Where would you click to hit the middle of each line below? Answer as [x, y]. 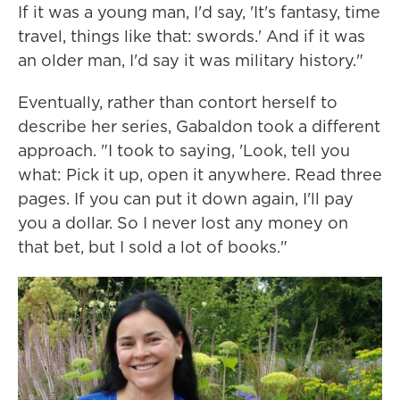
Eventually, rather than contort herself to [178, 103]
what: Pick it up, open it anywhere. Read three [200, 175]
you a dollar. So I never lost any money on [183, 223]
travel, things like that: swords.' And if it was [192, 37]
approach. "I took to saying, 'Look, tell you [184, 151]
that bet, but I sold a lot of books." [153, 247]
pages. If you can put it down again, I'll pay [186, 199]
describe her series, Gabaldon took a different [199, 127]
